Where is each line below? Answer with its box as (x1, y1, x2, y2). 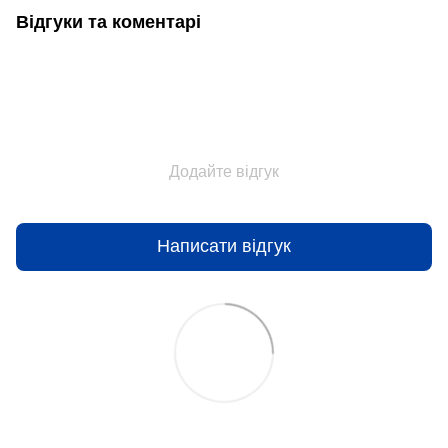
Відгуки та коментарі (16, 11, 201, 32)
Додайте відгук (169, 162, 279, 180)
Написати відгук (157, 236, 291, 257)
